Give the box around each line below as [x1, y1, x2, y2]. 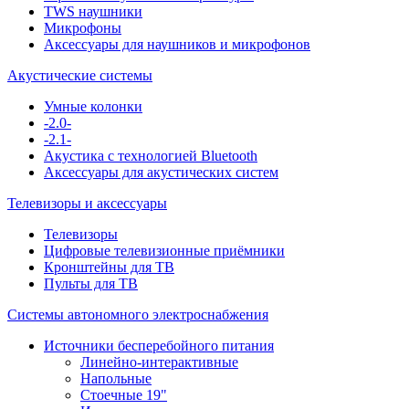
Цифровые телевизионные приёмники [44, 242, 285, 258]
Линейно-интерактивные [80, 353, 238, 370]
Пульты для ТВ [44, 275, 138, 291]
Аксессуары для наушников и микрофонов [44, 36, 310, 52]
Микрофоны [44, 19, 121, 36]
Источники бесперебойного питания [44, 337, 274, 353]
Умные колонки [44, 98, 142, 114]
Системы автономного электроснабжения [7, 306, 268, 322]
